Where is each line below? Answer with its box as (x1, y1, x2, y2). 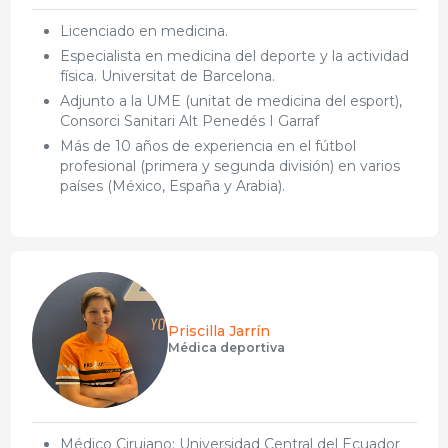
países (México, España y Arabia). (59, 176, 285, 195)
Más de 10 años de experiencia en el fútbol (59, 136, 356, 155)
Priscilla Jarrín (167, 321, 270, 340)
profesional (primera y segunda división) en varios (59, 156, 400, 175)
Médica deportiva (167, 339, 285, 355)
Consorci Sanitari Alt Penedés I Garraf (59, 111, 319, 130)
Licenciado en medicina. (59, 21, 228, 40)
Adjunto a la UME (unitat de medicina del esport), (59, 91, 402, 110)
